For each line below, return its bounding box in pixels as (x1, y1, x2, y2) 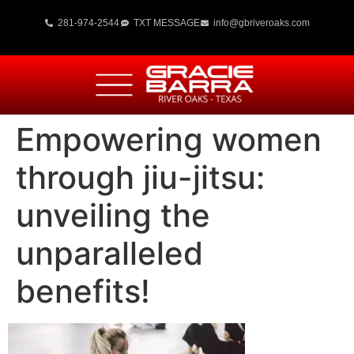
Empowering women (16, 120, 322, 159)
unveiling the (16, 196, 210, 235)
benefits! (16, 272, 150, 311)
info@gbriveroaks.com (213, 17, 311, 28)
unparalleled (16, 234, 203, 273)
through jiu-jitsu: (16, 158, 265, 197)
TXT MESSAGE (133, 17, 200, 28)
